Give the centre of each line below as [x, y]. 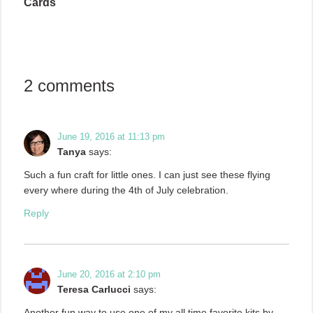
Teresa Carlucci [94, 289]
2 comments [69, 85]
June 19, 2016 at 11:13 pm [111, 136]
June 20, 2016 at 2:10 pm [109, 274]
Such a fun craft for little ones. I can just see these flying [147, 174]
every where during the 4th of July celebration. [126, 190]
